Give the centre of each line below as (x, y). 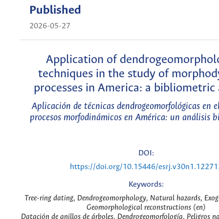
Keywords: (146, 185)
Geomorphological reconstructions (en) (146, 208)
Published (55, 11)
